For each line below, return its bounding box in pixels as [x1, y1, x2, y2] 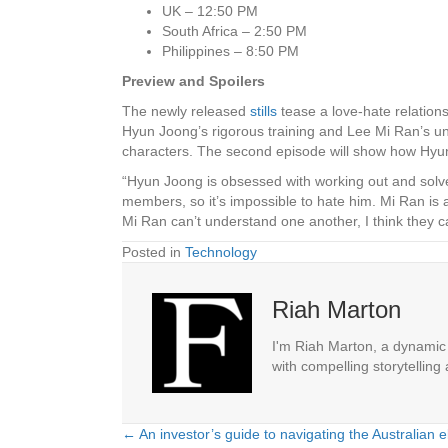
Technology [185, 244, 257, 261]
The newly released [122, 103, 250, 120]
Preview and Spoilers [122, 73, 265, 90]
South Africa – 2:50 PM [162, 23, 307, 40]
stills [250, 103, 281, 120]
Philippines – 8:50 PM [162, 43, 299, 60]
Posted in [122, 244, 185, 261]
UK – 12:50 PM [162, 3, 258, 20]
